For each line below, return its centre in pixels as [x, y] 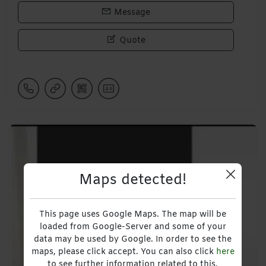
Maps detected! [133, 180]
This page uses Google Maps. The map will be [133, 214]
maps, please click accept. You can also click [123, 252]
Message [131, 12]
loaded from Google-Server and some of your [133, 227]
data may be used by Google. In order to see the [133, 239]
